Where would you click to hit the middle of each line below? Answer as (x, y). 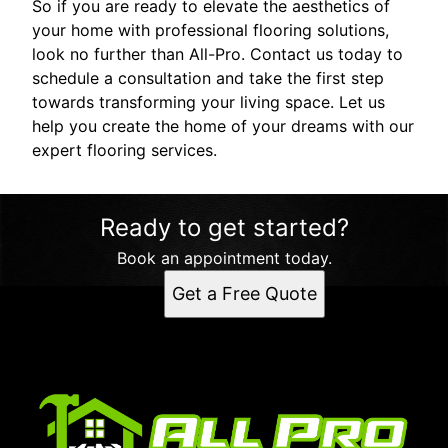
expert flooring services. (124, 149)
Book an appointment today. (224, 257)
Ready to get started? (224, 227)
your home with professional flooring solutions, (210, 29)
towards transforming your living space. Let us (208, 101)
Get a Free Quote (244, 293)
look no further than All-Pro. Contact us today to (217, 53)
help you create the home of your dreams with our (223, 125)
